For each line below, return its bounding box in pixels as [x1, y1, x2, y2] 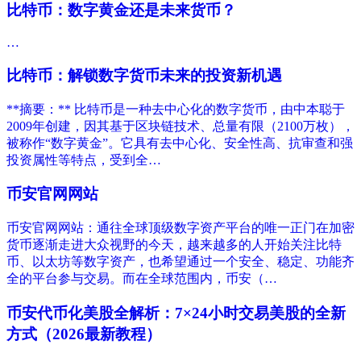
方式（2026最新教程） [6, 325, 161, 342]
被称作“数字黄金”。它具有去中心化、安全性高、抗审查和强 [6, 135, 353, 150]
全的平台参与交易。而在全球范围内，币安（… [6, 272, 277, 286]
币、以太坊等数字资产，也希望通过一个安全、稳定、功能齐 [6, 255, 355, 269]
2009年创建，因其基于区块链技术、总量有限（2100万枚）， [6, 118, 355, 133]
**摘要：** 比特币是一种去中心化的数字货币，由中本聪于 [6, 102, 345, 116]
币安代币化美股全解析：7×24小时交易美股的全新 [6, 304, 346, 322]
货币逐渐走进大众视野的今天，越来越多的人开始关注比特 [6, 238, 342, 252]
